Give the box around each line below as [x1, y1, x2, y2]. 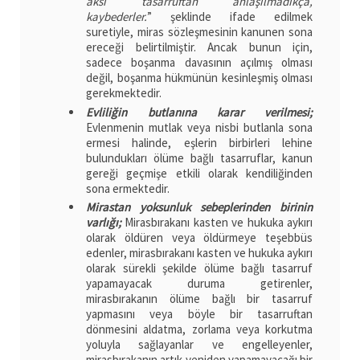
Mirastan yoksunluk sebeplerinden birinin [86, 199, 313, 215]
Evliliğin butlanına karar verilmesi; [86, 104, 313, 120]
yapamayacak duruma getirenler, [86, 276, 313, 292]
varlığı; [86, 215, 121, 231]
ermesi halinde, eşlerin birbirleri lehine [86, 134, 313, 150]
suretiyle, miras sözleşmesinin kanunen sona [86, 23, 313, 39]
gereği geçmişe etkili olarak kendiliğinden [86, 165, 313, 181]
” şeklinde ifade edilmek [147, 8, 313, 24]
